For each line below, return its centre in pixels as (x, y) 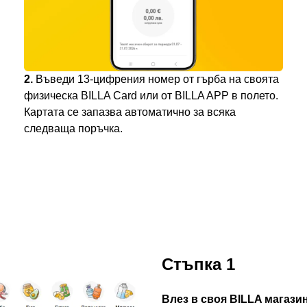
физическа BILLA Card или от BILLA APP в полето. (151, 95)
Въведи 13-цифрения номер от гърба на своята (158, 79)
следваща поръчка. (74, 128)
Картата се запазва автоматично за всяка (130, 112)
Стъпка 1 (198, 264)
